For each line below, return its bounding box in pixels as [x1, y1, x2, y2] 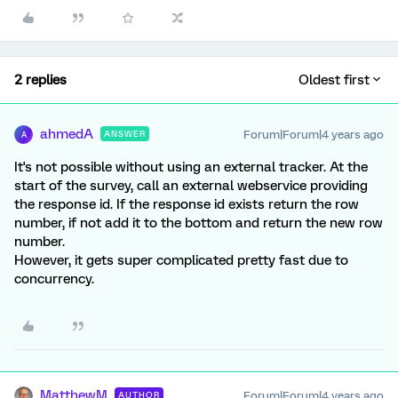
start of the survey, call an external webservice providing [14, 178, 368, 194]
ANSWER [104, 129, 146, 139]
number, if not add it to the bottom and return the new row [14, 215, 383, 231]
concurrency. [14, 271, 94, 287]
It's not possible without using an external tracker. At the [14, 159, 368, 175]
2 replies [14, 72, 67, 88]
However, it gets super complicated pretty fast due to [14, 252, 348, 268]
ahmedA [40, 126, 93, 142]
